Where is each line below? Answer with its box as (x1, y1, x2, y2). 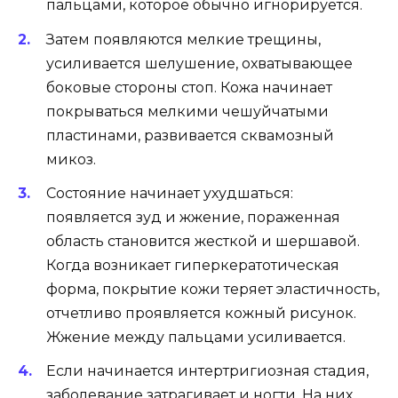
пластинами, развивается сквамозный (46, 126, 334, 144)
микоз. (46, 150, 96, 168)
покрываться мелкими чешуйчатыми (46, 102, 329, 120)
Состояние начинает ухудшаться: (46, 184, 293, 202)
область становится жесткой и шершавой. (46, 232, 360, 250)
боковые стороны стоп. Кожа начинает (46, 78, 332, 96)
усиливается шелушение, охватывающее (46, 54, 353, 72)
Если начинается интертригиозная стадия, (46, 362, 369, 379)
